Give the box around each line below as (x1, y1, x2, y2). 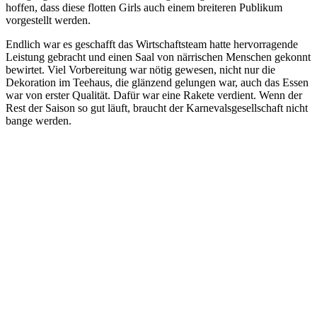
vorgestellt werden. (6, 14, 91, 27)
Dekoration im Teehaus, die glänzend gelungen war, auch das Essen (6, 76, 309, 89)
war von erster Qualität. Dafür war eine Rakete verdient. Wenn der (6, 89, 302, 102)
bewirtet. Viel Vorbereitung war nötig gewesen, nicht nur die (6, 64, 275, 76)
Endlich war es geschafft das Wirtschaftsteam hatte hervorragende (6, 38, 298, 51)
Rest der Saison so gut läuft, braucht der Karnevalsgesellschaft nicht (6, 102, 308, 115)
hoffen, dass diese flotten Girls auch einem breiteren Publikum (6, 1, 282, 14)
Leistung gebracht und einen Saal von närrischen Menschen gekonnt (6, 51, 311, 64)
